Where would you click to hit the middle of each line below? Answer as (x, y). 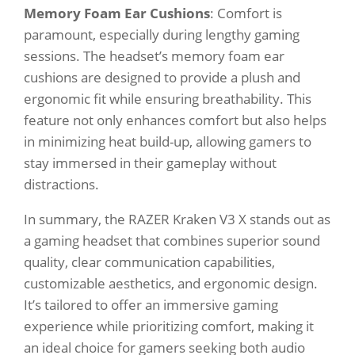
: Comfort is (246, 13)
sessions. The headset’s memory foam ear (154, 56)
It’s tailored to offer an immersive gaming (151, 305)
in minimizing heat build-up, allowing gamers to (168, 142)
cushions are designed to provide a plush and (162, 78)
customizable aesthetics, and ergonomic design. (171, 284)
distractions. (61, 185)
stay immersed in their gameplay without (150, 163)
